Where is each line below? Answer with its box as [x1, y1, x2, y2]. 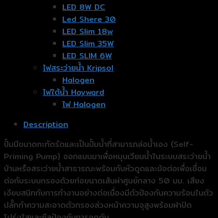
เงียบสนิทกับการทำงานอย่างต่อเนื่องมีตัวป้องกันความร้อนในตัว [4, 187, 213, 200]
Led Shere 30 [62, 13, 116, 26]
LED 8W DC [62, 1, 105, 14]
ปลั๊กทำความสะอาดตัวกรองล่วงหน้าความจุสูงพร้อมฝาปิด [4, 199, 192, 212]
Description [23, 118, 68, 131]
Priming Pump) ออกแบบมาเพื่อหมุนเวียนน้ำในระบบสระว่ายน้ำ [4, 150, 211, 163]
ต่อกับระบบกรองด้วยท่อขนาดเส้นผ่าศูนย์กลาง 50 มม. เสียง [4, 175, 204, 187]
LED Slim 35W [62, 37, 114, 50]
